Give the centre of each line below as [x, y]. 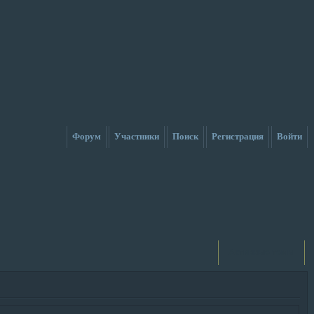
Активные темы [261, 252]
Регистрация [237, 136]
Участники [136, 136]
